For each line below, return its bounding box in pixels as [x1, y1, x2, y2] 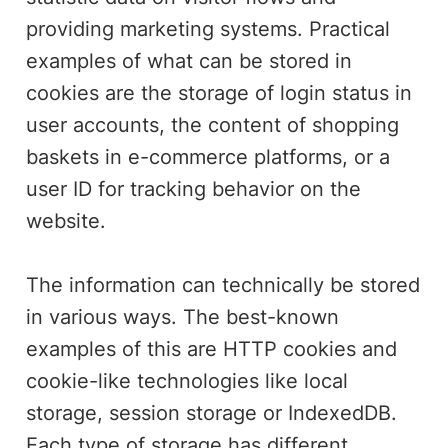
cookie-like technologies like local [26, 368, 349, 393]
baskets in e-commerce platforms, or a [26, 144, 391, 169]
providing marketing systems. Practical [26, 16, 391, 41]
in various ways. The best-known [26, 304, 340, 329]
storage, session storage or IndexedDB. [26, 400, 398, 425]
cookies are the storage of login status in [26, 80, 413, 105]
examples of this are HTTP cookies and [26, 336, 398, 361]
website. [26, 208, 107, 233]
